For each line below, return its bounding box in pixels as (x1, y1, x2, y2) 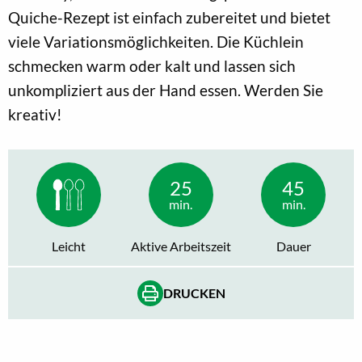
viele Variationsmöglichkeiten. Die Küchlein (8, 32, 304, 51)
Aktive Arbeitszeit (130, 238, 231, 254)
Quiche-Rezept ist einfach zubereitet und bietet (8, 7, 330, 27)
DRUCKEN (162, 284, 225, 301)
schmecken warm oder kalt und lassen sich (8, 56, 296, 75)
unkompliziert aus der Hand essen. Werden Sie (8, 80, 323, 99)
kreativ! (8, 104, 62, 124)
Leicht (51, 238, 86, 254)
